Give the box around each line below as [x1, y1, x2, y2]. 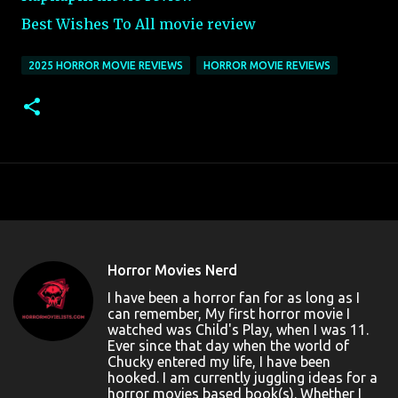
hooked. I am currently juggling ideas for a [107, 370, 378, 386]
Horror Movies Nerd [107, 262, 237, 279]
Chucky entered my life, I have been [107, 354, 330, 370]
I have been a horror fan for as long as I [107, 290, 360, 306]
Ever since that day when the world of [107, 338, 349, 354]
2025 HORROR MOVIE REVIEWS [28, 60, 183, 72]
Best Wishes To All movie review [21, 15, 256, 34]
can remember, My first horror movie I [107, 306, 350, 322]
